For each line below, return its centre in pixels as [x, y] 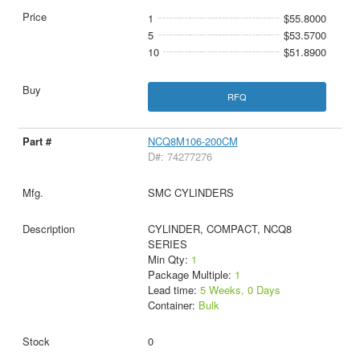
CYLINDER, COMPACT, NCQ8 [219, 228]
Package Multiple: [191, 274]
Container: [173, 305]
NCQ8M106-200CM [192, 141]
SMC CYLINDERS [190, 192]
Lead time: [174, 289]
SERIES [167, 243]
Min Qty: [169, 259]
